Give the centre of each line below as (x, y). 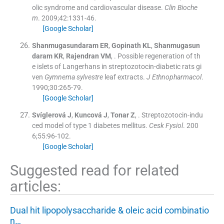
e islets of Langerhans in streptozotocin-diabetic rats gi (116, 66)
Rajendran (82, 56)
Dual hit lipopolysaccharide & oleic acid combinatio (109, 210)
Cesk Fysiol (166, 125)
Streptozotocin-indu (172, 115)
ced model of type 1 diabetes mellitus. (89, 125)
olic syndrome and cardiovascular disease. (97, 7)
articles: (35, 186)
